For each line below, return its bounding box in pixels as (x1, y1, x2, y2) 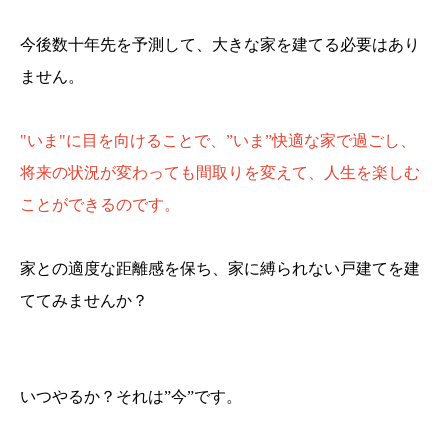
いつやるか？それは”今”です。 (20, 387, 242, 405)
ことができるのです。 (20, 195, 180, 213)
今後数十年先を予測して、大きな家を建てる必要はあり (20, 35, 420, 53)
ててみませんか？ (20, 291, 148, 309)
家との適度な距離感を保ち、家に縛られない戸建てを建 (20, 259, 420, 277)
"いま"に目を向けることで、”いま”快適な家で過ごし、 (20, 131, 416, 149)
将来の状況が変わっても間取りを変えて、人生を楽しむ (20, 163, 420, 181)
